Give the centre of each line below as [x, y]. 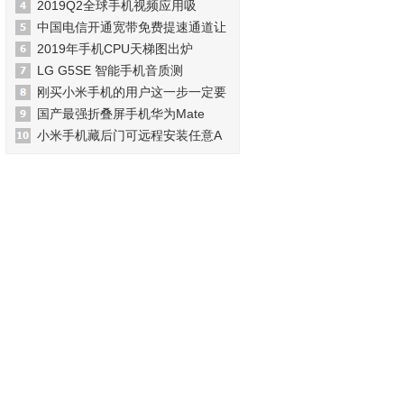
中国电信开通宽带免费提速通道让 [132, 27]
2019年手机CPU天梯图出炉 [115, 49]
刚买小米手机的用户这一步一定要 [132, 92]
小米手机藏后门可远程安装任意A [129, 135]
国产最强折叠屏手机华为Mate [121, 114]
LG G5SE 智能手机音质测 [110, 70]
